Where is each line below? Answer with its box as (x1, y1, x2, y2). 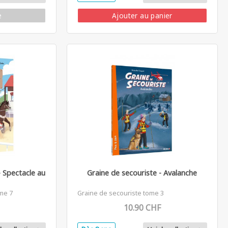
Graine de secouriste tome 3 (77, 188, 164, 197)
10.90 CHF (123, 202, 161, 213)
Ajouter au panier (111, 10, 173, 20)
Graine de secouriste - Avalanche (87, 167, 197, 178)
